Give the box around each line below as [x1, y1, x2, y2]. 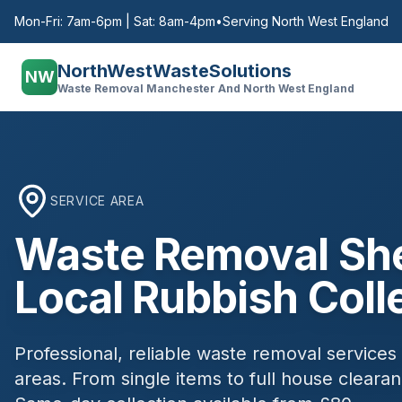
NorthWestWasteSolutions [57, 60, 292, 82]
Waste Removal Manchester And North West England [57, 82, 354, 95]
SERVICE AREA [50, 193, 144, 208]
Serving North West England [223, 13, 389, 29]
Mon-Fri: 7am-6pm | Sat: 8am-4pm [14, 13, 215, 29]
